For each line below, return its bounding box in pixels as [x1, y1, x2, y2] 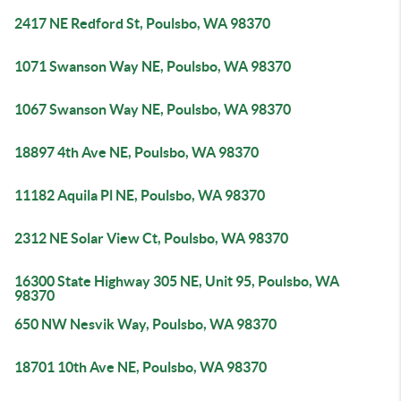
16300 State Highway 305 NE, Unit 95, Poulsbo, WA [14, 273, 339, 289]
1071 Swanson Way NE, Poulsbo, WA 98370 [14, 58, 291, 74]
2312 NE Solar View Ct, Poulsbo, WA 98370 [14, 230, 288, 246]
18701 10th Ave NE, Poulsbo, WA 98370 [14, 359, 267, 375]
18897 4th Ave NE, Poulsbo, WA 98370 [14, 144, 259, 160]
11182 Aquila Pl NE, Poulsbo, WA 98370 [14, 187, 265, 203]
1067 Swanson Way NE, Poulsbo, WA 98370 [14, 101, 291, 117]
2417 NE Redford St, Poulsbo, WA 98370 [14, 15, 270, 31]
